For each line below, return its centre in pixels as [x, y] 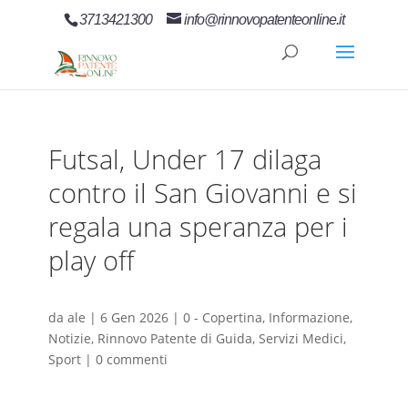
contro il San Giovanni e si [202, 193]
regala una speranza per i [198, 226]
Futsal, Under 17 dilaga [184, 159]
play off [91, 260]
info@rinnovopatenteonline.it [264, 20]
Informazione [309, 318]
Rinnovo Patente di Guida [174, 339]
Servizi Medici [301, 339]
